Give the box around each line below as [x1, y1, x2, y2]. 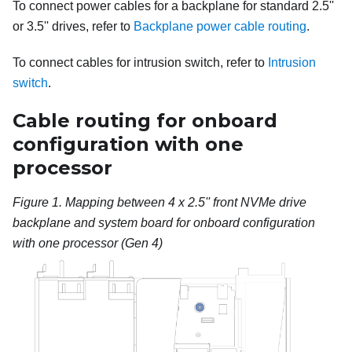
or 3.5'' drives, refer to [13, 19, 134, 33]
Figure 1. [13, 195, 65, 209]
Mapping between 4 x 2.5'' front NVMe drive [65, 195, 306, 209]
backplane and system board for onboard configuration [13, 215, 315, 229]
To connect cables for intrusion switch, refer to [13, 55, 268, 69]
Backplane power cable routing [134, 19, 306, 33]
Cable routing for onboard [13, 108, 277, 132]
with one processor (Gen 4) [13, 236, 163, 250]
